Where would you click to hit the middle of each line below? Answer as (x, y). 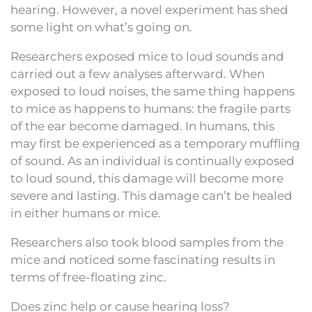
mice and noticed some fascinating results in (143, 259)
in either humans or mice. (86, 213)
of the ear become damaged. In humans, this (142, 126)
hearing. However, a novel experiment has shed (149, 9)
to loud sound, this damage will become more (147, 178)
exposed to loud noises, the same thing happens (153, 91)
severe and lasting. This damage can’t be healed (151, 195)
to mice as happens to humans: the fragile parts (150, 108)
